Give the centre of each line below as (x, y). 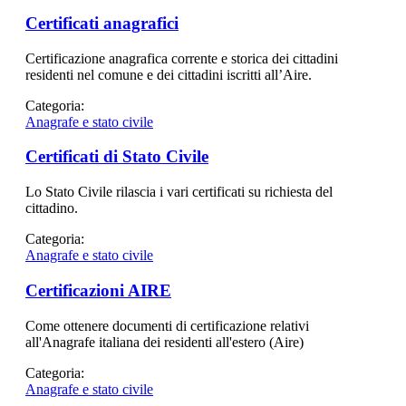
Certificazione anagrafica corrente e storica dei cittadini (182, 58)
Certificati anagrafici (102, 23)
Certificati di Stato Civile (117, 157)
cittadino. (52, 208)
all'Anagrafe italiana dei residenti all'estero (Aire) (164, 342)
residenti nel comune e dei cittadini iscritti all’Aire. (169, 74)
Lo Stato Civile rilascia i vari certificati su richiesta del (179, 192)
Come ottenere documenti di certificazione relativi (167, 325)
